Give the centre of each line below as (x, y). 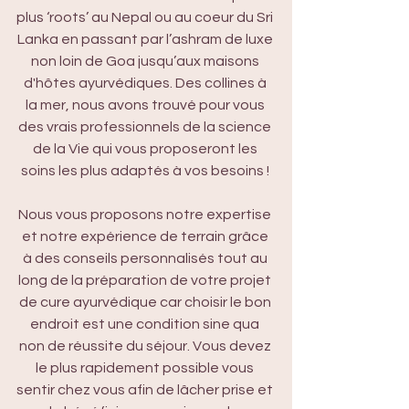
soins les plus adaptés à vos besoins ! (146, 171)
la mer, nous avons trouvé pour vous (146, 105)
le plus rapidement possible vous (146, 368)
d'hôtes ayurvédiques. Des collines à (146, 83)
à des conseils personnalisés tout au (146, 258)
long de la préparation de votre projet (146, 280)
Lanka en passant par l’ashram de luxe (146, 39)
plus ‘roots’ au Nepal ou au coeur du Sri (146, 17)
